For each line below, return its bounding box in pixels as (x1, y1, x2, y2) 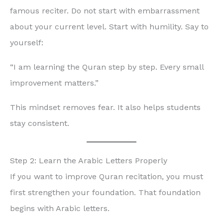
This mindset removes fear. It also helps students (10, 102, 201, 112)
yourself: (10, 37, 43, 47)
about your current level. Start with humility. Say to (10, 21, 209, 31)
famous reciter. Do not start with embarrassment (10, 5, 200, 15)
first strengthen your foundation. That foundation (10, 187, 201, 197)
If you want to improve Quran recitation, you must (10, 171, 203, 181)
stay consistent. (10, 118, 69, 128)
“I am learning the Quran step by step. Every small (10, 62, 204, 72)
